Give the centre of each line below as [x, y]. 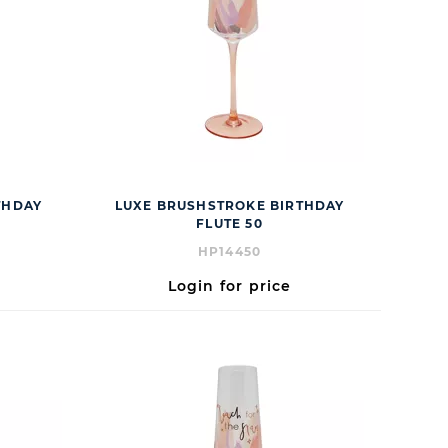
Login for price [229, 286]
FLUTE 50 [229, 223]
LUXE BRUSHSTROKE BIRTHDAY [229, 205]
